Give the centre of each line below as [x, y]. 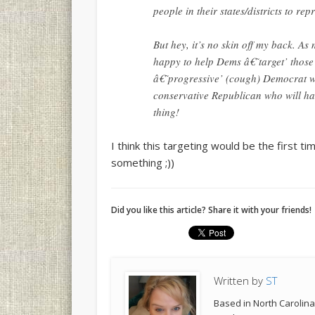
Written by [240, 281]
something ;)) [143, 163]
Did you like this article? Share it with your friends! [212, 210]
